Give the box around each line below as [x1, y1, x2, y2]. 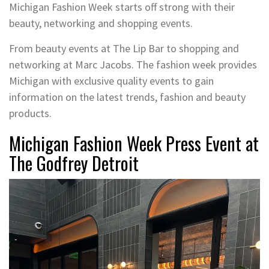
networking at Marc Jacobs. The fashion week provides [9, 58, 257, 72]
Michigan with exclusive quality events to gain [9, 74, 214, 88]
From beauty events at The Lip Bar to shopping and [9, 41, 239, 56]
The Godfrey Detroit [9, 150, 139, 177]
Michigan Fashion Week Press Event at [9, 130, 259, 157]
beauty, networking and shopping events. [9, 16, 193, 31]
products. [9, 106, 52, 121]
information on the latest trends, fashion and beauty [9, 90, 246, 104]
